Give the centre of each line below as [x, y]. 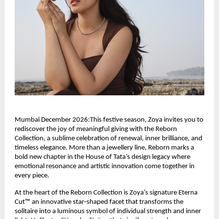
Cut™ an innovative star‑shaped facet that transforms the [99, 202]
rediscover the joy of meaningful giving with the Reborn [96, 129]
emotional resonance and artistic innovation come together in [105, 166]
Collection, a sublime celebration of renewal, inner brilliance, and [109, 138]
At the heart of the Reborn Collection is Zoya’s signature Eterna [106, 193]
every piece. [33, 175]
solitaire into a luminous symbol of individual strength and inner [108, 211]
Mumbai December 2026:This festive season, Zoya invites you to [109, 120]
